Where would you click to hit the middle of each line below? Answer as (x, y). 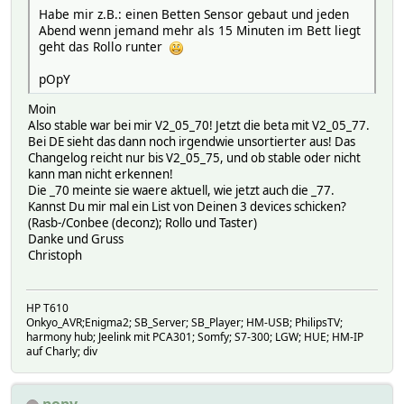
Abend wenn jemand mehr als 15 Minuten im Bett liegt (200, 30)
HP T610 (47, 308)
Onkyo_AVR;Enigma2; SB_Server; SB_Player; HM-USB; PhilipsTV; (184, 323)
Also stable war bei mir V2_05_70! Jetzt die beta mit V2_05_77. (199, 125)
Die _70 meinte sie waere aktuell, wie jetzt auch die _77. (181, 190)
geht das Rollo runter (104, 46)
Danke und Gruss (76, 239)
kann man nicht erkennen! (101, 174)
